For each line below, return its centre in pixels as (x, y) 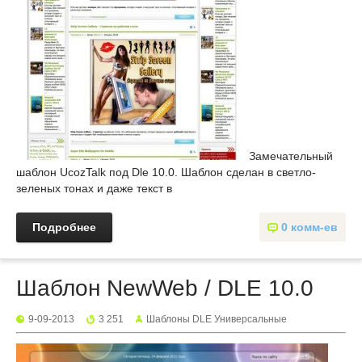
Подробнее (64, 227)
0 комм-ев (309, 227)
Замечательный (289, 156)
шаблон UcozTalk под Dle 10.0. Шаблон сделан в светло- (166, 172)
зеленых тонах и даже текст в (94, 188)
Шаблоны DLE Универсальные (217, 319)
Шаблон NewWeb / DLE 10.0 (165, 288)
